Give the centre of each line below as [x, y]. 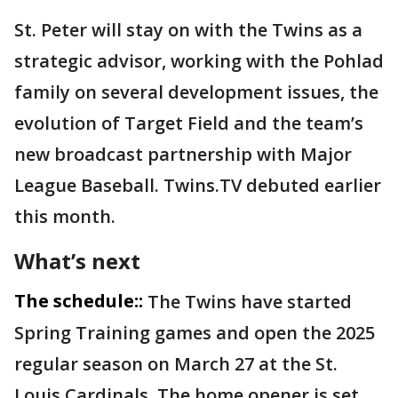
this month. [65, 216]
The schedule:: [79, 301]
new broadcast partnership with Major [183, 154]
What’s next [77, 261]
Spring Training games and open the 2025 [195, 333]
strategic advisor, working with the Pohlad [199, 61]
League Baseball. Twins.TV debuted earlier [198, 185]
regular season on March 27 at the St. [176, 364]
